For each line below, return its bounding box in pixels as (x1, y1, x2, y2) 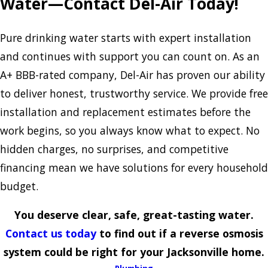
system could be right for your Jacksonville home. (4, 245, 264, 260)
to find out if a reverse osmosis (99, 226, 263, 241)
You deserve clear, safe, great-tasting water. (14, 208, 254, 223)
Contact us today (5, 226, 96, 241)
